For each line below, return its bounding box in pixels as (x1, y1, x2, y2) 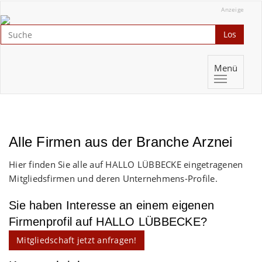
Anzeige (221, 5, 244, 13)
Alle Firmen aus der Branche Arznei (9, 134, 233, 150)
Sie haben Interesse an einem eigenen (9, 199, 214, 212)
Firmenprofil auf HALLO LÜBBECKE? (9, 215, 207, 228)
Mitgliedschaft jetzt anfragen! (16, 235, 137, 246)
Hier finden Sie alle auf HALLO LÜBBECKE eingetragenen (9, 158, 243, 170)
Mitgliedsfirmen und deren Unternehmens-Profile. (9, 173, 218, 184)
